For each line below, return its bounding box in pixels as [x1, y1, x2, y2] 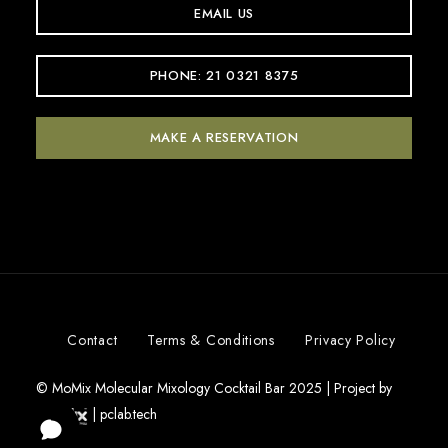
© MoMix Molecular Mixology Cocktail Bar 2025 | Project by [35, 378, 396, 399]
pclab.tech [99, 404, 157, 425]
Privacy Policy [304, 330, 396, 351]
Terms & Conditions [147, 330, 275, 351]
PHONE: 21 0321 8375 [149, 66, 299, 86]
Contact [67, 330, 118, 351]
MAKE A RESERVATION [149, 128, 299, 148]
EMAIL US [193, 4, 255, 24]
